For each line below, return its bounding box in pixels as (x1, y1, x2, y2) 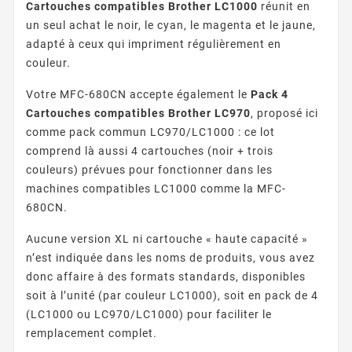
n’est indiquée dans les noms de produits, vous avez (26, 251, 315, 264)
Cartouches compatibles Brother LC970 (26, 106, 251, 119)
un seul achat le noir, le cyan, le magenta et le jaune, (26, 18, 316, 31)
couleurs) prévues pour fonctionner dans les (26, 163, 273, 176)
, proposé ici (251, 106, 318, 119)
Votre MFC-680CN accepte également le (26, 87, 251, 101)
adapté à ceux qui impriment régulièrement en (26, 37, 281, 50)
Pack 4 (251, 87, 288, 101)
